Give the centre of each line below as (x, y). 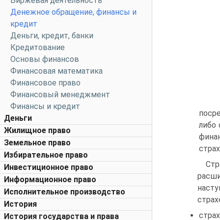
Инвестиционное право (49, 167)
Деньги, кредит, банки (52, 36)
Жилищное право (37, 130)
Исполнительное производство (65, 192)
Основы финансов (45, 59)
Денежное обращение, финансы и (73, 12)
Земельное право (37, 143)
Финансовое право (45, 83)
